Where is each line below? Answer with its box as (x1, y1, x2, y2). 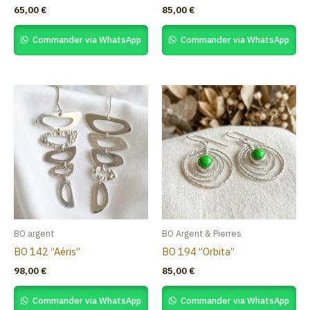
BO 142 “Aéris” (14, 244, 80, 258)
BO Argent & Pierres (162, 227, 241, 239)
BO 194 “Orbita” (162, 244, 235, 258)
